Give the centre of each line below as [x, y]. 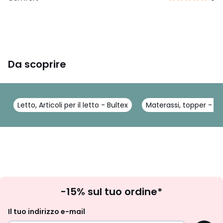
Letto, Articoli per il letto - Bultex [73, 105]
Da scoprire [37, 64]
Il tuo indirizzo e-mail [47, 211]
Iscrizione [140, 183]
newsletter [143, 196]
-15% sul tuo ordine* [111, 191]
